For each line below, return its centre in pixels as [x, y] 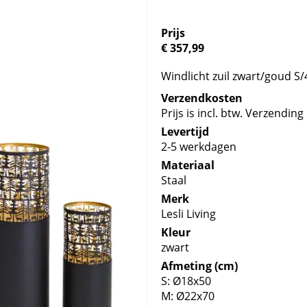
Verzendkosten [202, 98]
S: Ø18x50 [186, 281]
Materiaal [188, 165]
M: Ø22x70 [188, 296]
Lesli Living [189, 214]
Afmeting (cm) [200, 266]
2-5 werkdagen [199, 147]
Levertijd [185, 132]
